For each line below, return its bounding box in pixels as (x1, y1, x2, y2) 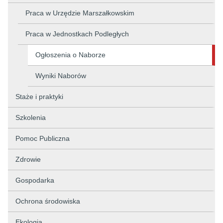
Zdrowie (15, 155, 41, 163)
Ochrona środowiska (15, 197, 80, 205)
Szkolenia (15, 113, 46, 121)
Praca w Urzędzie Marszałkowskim (25, 9, 134, 17)
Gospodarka (15, 176, 54, 184)
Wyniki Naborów (35, 72, 86, 80)
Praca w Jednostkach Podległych (25, 30, 129, 38)
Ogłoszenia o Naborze (35, 51, 106, 59)
